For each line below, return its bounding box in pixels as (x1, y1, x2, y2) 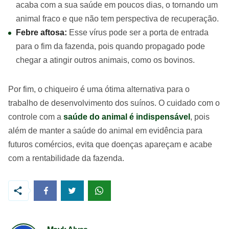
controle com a (8, 112, 63, 121)
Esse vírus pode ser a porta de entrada (69, 28, 209, 37)
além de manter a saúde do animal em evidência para (8, 126, 202, 135)
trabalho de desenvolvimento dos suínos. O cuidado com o (8, 99, 220, 107)
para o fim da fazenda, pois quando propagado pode (16, 42, 205, 51)
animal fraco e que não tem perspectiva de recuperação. (16, 14, 219, 23)
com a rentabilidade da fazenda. (8, 154, 124, 163)
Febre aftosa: (16, 28, 69, 37)
